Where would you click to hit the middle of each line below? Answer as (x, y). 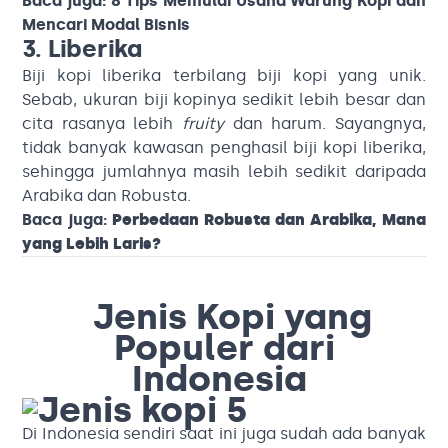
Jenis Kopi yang (232, 316)
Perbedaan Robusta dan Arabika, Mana (268, 219)
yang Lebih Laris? (92, 243)
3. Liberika (82, 48)
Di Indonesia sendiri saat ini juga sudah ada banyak (224, 433)
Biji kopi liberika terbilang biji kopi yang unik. (224, 75)
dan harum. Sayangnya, (325, 123)
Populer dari (224, 347)
